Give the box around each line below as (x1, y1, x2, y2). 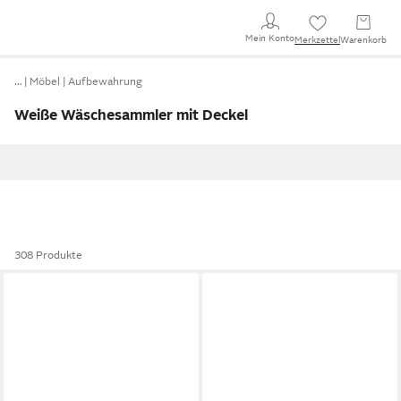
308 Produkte (14, 249, 82, 261)
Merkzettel (294, 35, 340, 45)
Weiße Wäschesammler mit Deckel (14, 107, 248, 124)
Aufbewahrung (68, 75, 142, 88)
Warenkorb (340, 35, 387, 45)
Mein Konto (245, 32, 294, 43)
